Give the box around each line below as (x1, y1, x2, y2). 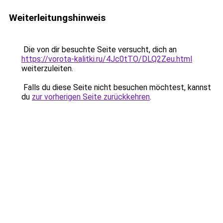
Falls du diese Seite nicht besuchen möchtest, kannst (21, 83, 211, 92)
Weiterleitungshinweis (9, 12, 106, 23)
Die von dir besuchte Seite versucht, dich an (21, 45, 177, 54)
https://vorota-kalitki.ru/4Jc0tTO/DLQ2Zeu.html (21, 54, 192, 64)
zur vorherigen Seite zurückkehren (32, 92, 150, 102)
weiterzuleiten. (21, 64, 73, 73)
